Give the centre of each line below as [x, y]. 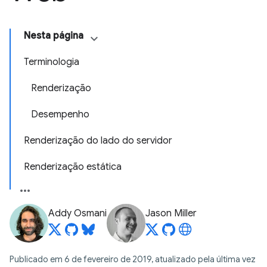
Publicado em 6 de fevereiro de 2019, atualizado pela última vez [133, 259]
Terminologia [52, 62]
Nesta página [54, 36]
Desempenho [60, 114]
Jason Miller [171, 213]
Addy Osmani [77, 213]
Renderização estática [73, 167]
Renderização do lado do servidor [98, 141]
